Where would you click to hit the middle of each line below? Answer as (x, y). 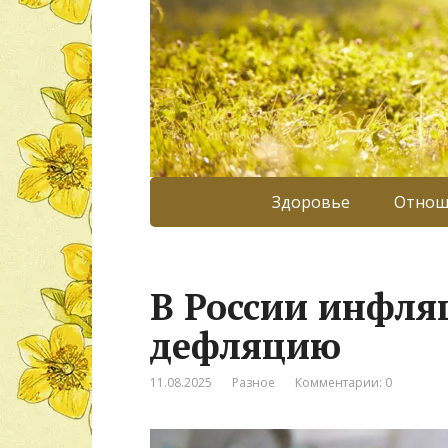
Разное (253, 382)
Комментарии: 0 (343, 382)
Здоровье (310, 201)
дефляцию (245, 345)
